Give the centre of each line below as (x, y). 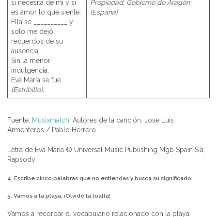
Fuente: (20, 120)
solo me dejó (32, 32)
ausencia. (25, 51)
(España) (104, 12)
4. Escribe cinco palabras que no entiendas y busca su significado (99, 178)
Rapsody (21, 160)
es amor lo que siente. (46, 12)
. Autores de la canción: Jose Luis (122, 120)
